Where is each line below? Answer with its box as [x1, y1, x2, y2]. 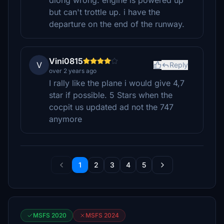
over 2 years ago [49, 67, 96, 74]
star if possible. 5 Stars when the [49, 90, 172, 100]
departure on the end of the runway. [49, 19, 184, 29]
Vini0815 [49, 56, 83, 66]
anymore [49, 114, 82, 124]
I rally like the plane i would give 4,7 [49, 78, 184, 88]
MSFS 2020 [33, 211, 66, 219]
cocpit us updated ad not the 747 [49, 102, 173, 112]
